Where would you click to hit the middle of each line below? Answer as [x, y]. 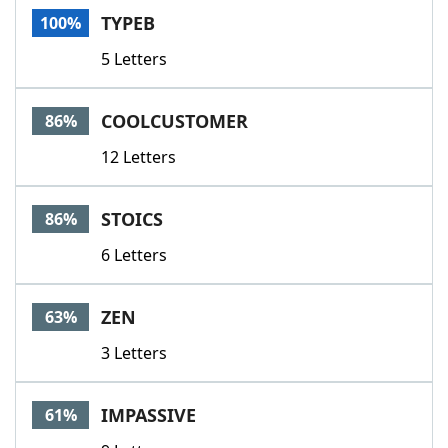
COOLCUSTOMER [174, 121]
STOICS [132, 219]
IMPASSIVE [148, 415]
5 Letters [134, 59]
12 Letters [138, 157]
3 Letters [134, 353]
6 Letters [134, 255]
